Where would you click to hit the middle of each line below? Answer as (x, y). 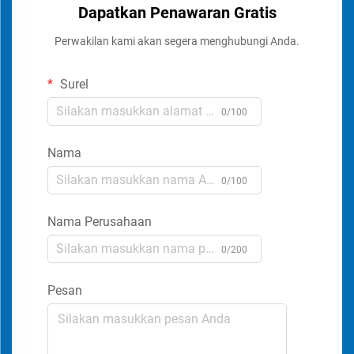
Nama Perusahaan (100, 221)
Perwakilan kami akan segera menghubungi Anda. (177, 41)
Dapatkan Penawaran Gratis (177, 12)
